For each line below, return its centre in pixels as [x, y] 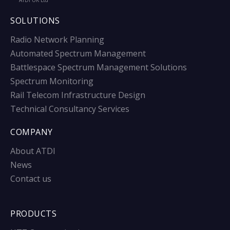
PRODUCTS [33, 214]
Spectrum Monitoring [52, 81]
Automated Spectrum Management [78, 54]
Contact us [31, 179]
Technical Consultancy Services [70, 109]
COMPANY [32, 132]
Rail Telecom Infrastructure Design [78, 95]
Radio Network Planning [57, 40]
